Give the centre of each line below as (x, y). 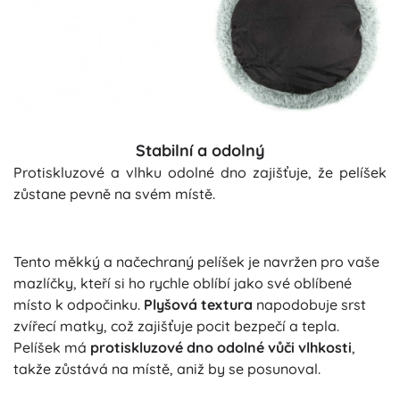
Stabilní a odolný (200, 150)
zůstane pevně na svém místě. (114, 193)
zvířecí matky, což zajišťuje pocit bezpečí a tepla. (176, 325)
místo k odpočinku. (79, 304)
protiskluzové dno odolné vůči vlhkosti (221, 347)
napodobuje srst (309, 304)
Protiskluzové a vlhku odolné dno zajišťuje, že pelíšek (200, 172)
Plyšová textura (198, 304)
